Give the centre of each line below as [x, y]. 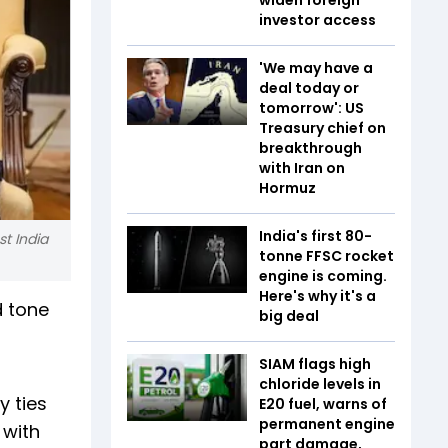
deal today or [309, 87]
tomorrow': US [311, 107]
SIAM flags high [315, 363]
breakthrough [310, 147]
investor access [317, 19]
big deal [289, 315]
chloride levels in [320, 383]
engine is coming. [323, 275]
